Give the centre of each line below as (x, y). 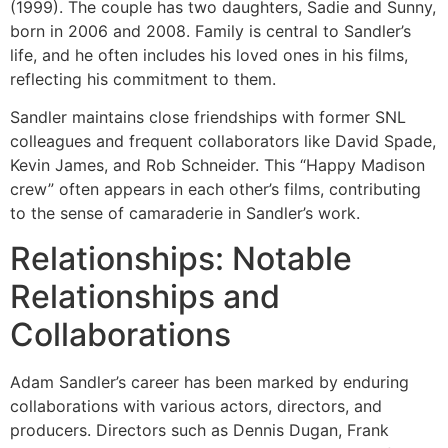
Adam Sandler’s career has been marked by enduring (209, 381)
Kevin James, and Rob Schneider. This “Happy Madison (217, 165)
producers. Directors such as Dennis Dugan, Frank (199, 429)
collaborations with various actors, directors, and (196, 405)
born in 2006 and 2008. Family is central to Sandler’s (210, 30)
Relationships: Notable (181, 258)
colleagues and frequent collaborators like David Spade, (223, 141)
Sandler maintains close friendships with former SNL (208, 117)
